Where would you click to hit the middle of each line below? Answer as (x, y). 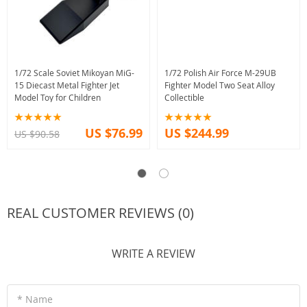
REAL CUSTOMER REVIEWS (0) (100, 213)
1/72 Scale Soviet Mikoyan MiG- (74, 73)
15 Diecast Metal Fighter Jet (67, 85)
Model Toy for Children (58, 98)
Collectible (184, 98)
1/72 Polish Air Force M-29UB (220, 73)
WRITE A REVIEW (153, 254)
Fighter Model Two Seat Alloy (220, 85)
